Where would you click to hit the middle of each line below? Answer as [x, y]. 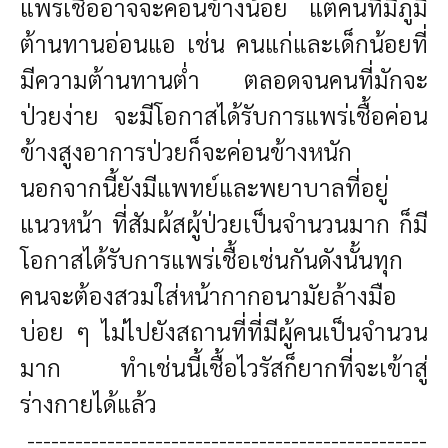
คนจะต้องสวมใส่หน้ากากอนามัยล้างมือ [208, 295]
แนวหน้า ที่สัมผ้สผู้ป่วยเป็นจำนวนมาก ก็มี [224, 223]
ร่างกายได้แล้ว [88, 403]
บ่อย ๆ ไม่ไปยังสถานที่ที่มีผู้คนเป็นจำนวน [224, 331]
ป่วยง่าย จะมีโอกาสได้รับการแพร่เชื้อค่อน [224, 115]
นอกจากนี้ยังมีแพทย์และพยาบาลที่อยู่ [204, 187]
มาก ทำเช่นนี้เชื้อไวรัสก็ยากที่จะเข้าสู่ [224, 367]
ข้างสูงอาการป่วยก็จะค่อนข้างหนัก [186, 151]
